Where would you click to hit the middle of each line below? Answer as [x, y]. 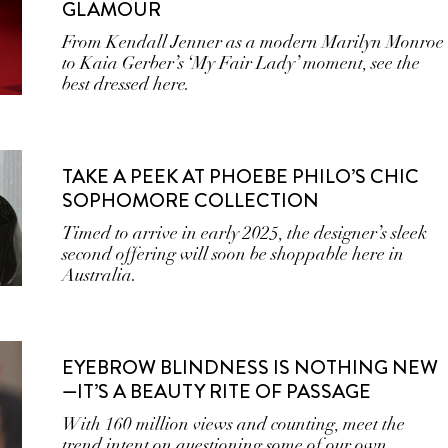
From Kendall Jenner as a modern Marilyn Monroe [253, 42]
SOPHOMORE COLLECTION [191, 200]
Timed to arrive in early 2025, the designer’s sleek [245, 233]
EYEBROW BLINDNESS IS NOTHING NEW [250, 367]
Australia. [100, 275]
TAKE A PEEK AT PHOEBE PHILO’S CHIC [241, 176]
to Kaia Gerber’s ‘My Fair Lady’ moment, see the [241, 63]
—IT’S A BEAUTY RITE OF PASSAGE [217, 391]
